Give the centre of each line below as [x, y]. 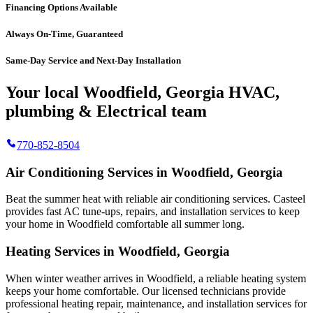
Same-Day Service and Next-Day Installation [93, 60]
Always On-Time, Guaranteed [64, 34]
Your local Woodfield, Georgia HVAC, [143, 92]
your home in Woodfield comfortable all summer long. [125, 224]
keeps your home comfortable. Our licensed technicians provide [146, 291]
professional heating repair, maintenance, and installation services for [156, 303]
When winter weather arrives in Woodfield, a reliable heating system [156, 278]
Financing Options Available [61, 7]
